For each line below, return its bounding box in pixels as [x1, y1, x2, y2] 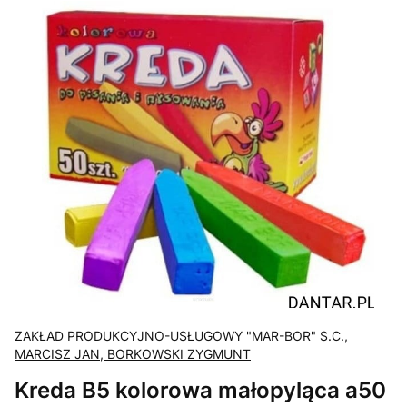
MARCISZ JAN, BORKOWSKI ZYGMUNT [15, 345, 251, 362]
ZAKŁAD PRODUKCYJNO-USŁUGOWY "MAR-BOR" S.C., [15, 327, 348, 343]
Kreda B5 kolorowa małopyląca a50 [15, 375, 386, 403]
